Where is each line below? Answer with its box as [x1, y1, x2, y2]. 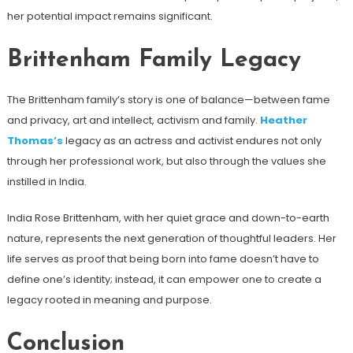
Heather [259, 112, 307, 128]
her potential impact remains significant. [6, 8, 213, 24]
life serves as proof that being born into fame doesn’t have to [6, 251, 319, 266]
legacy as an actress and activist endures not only [62, 132, 321, 148]
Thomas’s [6, 132, 63, 148]
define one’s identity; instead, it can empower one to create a [6, 271, 321, 287]
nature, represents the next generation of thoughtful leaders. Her [6, 230, 336, 246]
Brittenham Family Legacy [6, 47, 301, 72]
